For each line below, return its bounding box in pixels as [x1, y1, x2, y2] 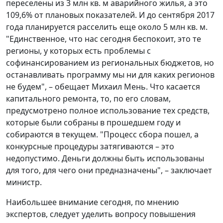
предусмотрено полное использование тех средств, [6, 105, 210, 116]
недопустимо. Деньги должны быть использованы [6, 152, 204, 164]
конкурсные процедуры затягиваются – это [6, 140, 174, 152]
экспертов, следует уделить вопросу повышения [6, 208, 196, 220]
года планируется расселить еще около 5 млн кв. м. [6, 21, 208, 32]
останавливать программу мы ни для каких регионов [6, 69, 215, 80]
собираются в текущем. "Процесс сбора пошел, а [6, 128, 199, 140]
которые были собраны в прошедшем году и [6, 116, 181, 128]
